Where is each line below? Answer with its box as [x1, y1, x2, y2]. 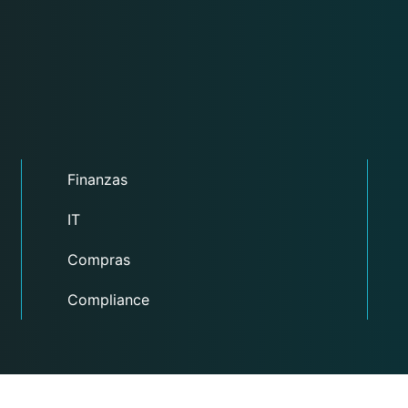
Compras [66, 250, 130, 269]
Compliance [66, 291, 149, 309]
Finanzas [66, 170, 127, 189]
